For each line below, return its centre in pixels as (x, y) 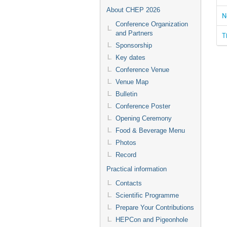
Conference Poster (143, 106)
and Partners (134, 33)
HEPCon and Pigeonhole (152, 220)
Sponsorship (134, 45)
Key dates (130, 58)
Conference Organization (152, 24)
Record (126, 155)
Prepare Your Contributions (155, 207)
